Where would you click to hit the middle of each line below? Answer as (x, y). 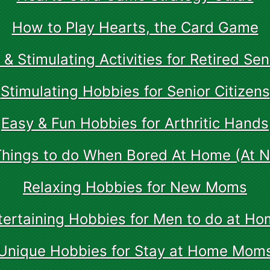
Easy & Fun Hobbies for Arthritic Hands (135, 123)
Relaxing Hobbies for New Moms (135, 187)
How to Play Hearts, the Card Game (135, 27)
